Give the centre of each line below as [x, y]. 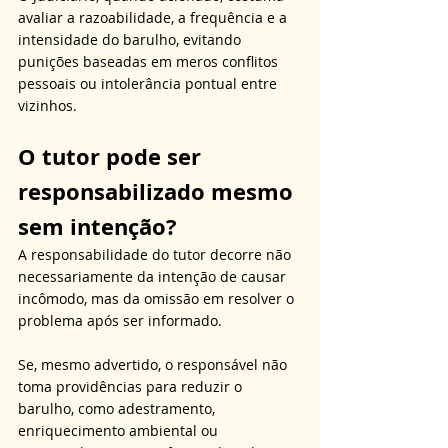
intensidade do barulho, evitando [131, 39]
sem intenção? [97, 226]
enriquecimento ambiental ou [120, 430]
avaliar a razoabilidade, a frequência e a [154, 17]
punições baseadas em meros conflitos [150, 61]
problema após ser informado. [122, 320]
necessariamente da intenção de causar [154, 276]
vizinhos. [47, 105]
